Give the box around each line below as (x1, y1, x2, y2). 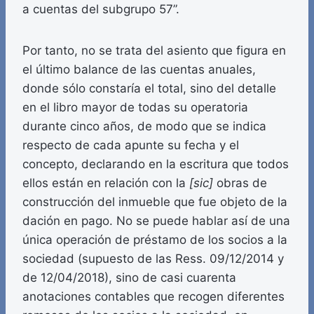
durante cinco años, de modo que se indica (22, 119, 266, 134)
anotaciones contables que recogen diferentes (22, 289, 285, 304)
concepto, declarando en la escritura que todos (22, 157, 289, 172)
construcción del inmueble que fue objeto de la (22, 195, 287, 210)
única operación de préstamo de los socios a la (22, 233, 287, 247)
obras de (217, 176, 267, 191)
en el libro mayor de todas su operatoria (22, 100, 248, 115)
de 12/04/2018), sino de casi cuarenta (22, 271, 236, 285)
